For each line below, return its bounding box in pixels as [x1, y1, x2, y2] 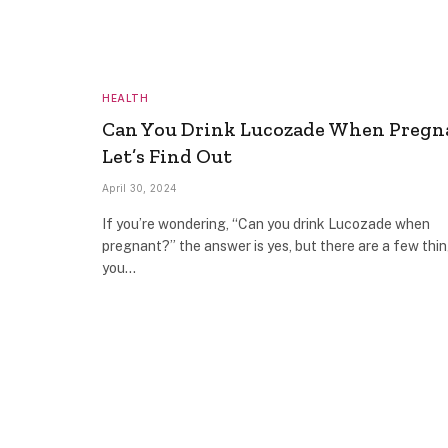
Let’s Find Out [102, 143, 232, 168]
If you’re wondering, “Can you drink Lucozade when [102, 215, 430, 232]
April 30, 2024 [102, 181, 178, 194]
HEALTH [102, 91, 148, 104]
